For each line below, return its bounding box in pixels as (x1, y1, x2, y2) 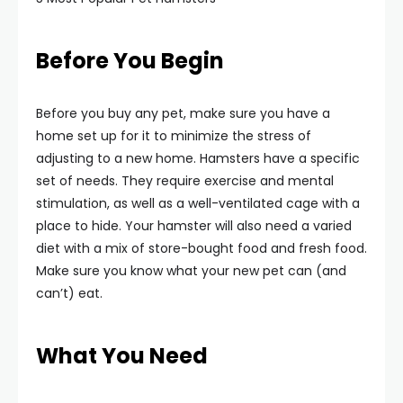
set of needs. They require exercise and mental (36, 172, 334, 190)
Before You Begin (36, 46, 224, 76)
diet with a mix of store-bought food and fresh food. (36, 239, 367, 257)
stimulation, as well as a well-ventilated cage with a (36, 194, 360, 212)
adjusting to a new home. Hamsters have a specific (36, 149, 360, 167)
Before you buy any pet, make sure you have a (36, 104, 330, 122)
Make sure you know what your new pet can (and (36, 262, 346, 280)
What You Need (36, 341, 208, 371)
